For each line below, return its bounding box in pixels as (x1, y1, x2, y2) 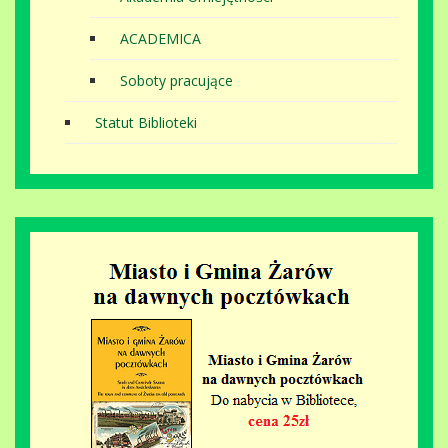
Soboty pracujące (120, 71, 233, 90)
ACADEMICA (120, 29, 201, 48)
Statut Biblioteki (95, 113, 197, 132)
